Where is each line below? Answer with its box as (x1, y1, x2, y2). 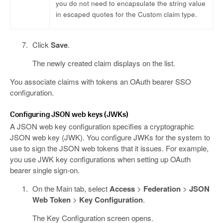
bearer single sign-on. (10, 165, 80, 176)
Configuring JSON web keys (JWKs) (10, 109, 128, 119)
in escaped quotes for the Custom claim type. (56, 9, 197, 19)
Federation (143, 183, 181, 195)
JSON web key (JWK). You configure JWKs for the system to (10, 132, 210, 143)
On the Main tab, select (32, 183, 110, 194)
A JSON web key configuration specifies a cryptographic (10, 121, 194, 132)
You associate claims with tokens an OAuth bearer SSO (10, 76, 191, 87)
